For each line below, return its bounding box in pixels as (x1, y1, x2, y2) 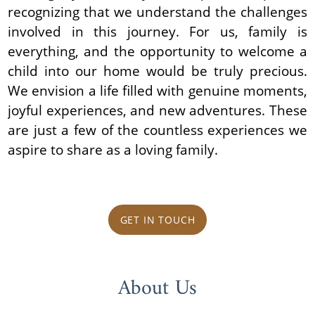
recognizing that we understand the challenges (8, 1, 307, 21)
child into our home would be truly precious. (8, 60, 307, 80)
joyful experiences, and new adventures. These (8, 100, 307, 120)
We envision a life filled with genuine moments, (8, 80, 307, 100)
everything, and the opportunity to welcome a (8, 41, 307, 60)
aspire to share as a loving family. (8, 139, 219, 159)
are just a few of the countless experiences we (8, 120, 307, 139)
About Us (118, 270, 197, 308)
